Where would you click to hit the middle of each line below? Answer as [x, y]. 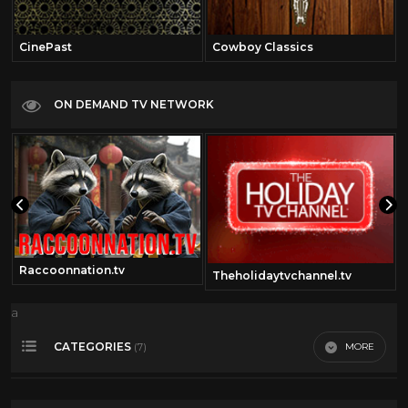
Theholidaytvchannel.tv [282, 275]
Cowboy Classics [263, 46]
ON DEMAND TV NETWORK [134, 105]
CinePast [46, 46]
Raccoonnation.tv [72, 270]
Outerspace [70, 393]
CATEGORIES [94, 346]
